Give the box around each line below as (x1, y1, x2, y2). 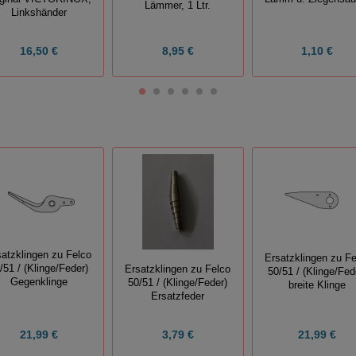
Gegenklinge (10, 277, 68, 288)
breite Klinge (288, 279, 346, 291)
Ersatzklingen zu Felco (125, 263, 231, 275)
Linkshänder (10, 6, 67, 18)
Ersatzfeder (151, 290, 205, 302)
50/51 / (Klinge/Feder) (128, 277, 228, 288)
